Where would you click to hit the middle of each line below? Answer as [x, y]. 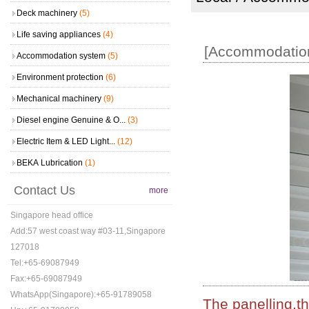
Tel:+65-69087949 [44, 263]
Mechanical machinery [60, 98]
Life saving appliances [59, 34]
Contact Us [44, 190]
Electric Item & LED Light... [67, 141]
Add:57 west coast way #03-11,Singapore [88, 231]
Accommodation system [62, 56]
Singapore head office [51, 216]
